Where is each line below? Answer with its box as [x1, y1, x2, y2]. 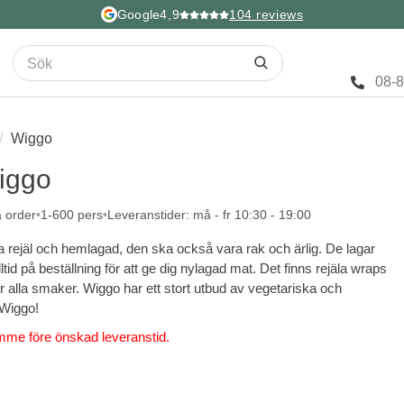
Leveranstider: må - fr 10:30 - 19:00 [107, 207, 311, 222]
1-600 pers [41, 207, 103, 222]
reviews [252, 6, 304, 22]
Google [116, 6, 161, 22]
